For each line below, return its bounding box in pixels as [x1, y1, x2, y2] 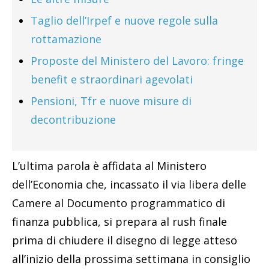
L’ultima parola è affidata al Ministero [12, 158, 207, 173]
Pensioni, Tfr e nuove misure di [31, 93, 192, 108]
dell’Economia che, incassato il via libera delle [12, 177, 246, 192]
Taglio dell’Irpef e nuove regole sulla [31, 13, 218, 28]
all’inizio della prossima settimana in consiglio [12, 251, 250, 266]
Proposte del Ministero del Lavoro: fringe [31, 53, 244, 68]
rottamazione [31, 31, 101, 46]
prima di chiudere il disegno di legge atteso [12, 232, 237, 247]
